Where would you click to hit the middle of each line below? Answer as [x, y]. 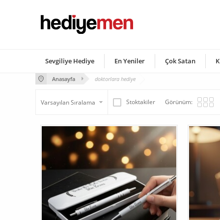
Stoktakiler [141, 102]
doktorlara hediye [115, 79]
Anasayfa [64, 79]
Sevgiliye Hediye [70, 61]
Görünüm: [179, 102]
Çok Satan [180, 61]
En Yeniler [130, 61]
